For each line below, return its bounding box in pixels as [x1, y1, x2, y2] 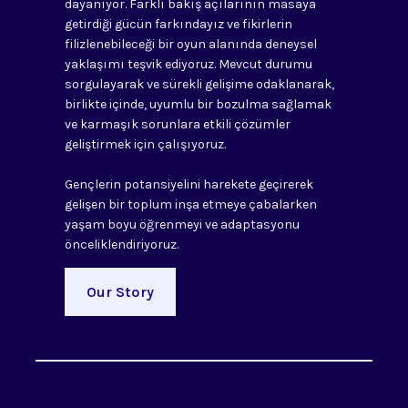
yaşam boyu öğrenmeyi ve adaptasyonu [64, 217, 300, 233]
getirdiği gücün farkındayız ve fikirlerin [64, 16, 292, 33]
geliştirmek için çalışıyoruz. [64, 137, 226, 153]
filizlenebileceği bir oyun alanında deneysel [64, 36, 317, 53]
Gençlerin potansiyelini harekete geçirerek [64, 177, 313, 193]
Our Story [86, 283, 154, 301]
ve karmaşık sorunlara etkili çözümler [64, 117, 291, 133]
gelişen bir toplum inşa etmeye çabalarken [64, 197, 317, 213]
